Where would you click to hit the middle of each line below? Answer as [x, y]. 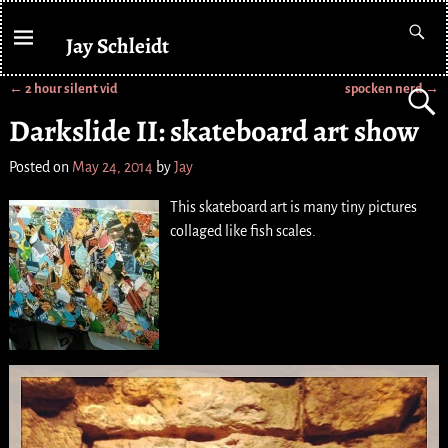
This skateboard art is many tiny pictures [293, 207]
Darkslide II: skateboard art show [213, 130]
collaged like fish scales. [242, 231]
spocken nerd [385, 88]
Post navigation [75, 108]
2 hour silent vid [70, 88]
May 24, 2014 [112, 167]
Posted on [40, 167]
